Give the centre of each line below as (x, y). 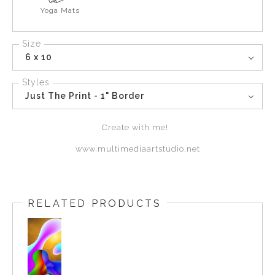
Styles (36, 83)
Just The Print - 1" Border (85, 96)
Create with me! (137, 128)
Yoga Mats (60, 11)
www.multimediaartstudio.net (137, 149)
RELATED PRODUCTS (95, 204)
